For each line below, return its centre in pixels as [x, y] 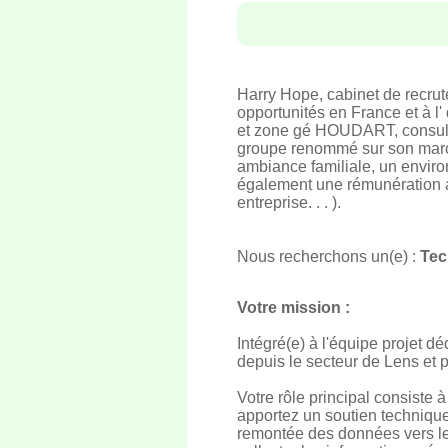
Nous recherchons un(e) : [328, 256]
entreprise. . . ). [289, 202]
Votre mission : [293, 307]
